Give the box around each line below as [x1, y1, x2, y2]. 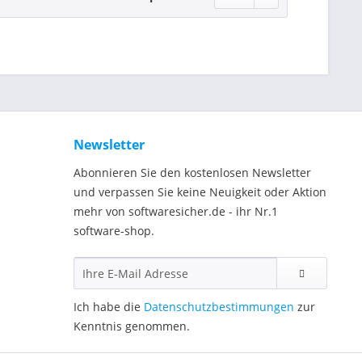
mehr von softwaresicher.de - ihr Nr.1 [74, 203, 278, 219]
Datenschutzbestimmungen [144, 298, 294, 314]
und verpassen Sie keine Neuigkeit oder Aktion [74, 183, 326, 200]
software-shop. [74, 222, 154, 238]
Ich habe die [74, 298, 144, 314]
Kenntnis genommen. [74, 318, 190, 334]
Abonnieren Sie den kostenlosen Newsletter [74, 164, 311, 180]
